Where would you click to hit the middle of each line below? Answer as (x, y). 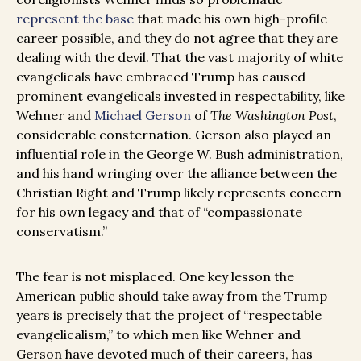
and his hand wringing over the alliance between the (176, 173)
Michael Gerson (143, 115)
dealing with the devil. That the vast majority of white (180, 57)
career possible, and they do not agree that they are (177, 37)
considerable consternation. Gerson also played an (174, 134)
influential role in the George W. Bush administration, (180, 154)
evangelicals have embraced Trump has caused (161, 76)
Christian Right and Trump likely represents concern (179, 192)
